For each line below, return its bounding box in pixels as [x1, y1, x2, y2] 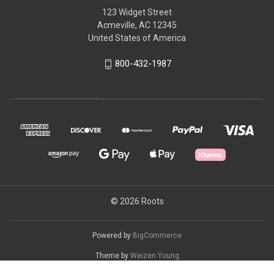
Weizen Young [130, 251, 179, 260]
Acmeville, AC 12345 [97, 20, 177, 31]
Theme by [95, 251, 130, 260]
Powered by [92, 231, 133, 240]
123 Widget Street [102, 7, 172, 18]
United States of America [88, 33, 186, 43]
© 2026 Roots [110, 196, 164, 206]
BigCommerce [133, 231, 182, 240]
